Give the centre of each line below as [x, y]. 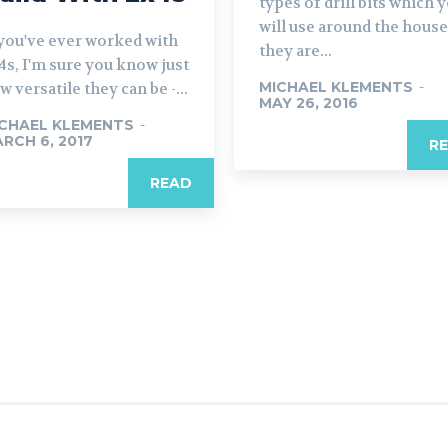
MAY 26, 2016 [308, 103]
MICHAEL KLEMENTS [336, 87]
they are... [295, 51]
